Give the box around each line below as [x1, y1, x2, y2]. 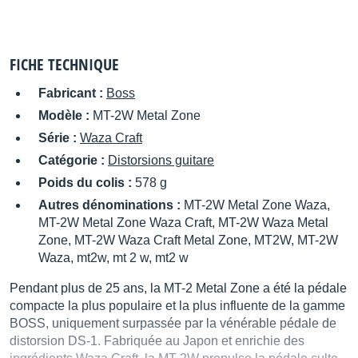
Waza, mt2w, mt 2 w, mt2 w [38, 251, 189, 265]
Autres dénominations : [38, 198, 184, 212]
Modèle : [38, 109, 93, 122]
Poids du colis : [38, 176, 135, 189]
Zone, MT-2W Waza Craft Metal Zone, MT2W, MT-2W [38, 233, 338, 247]
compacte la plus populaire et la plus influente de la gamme [10, 299, 345, 312]
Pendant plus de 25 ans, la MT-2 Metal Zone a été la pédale [10, 281, 347, 295]
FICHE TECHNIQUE [10, 54, 119, 75]
